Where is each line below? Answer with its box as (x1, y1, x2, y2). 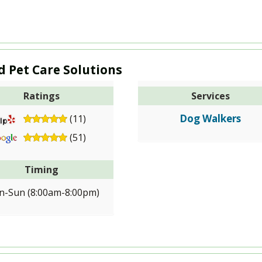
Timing (25, 163, 59, 176)
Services (191, 89, 230, 102)
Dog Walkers (180, 112, 242, 125)
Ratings (23, 89, 60, 102)
